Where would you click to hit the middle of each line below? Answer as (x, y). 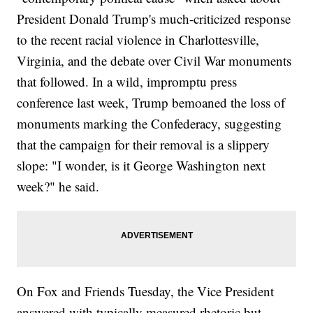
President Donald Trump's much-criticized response (154, 18)
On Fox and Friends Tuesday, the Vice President (146, 291)
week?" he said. (58, 186)
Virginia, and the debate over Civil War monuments (154, 60)
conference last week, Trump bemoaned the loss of (151, 102)
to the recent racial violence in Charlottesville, (138, 39)
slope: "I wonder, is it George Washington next (141, 165)
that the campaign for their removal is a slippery (144, 144)
